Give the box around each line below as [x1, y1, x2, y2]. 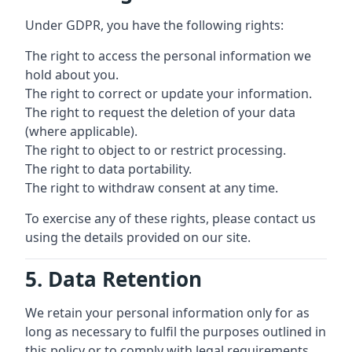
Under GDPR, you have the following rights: [25, 16, 284, 34]
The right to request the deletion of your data [25, 104, 295, 121]
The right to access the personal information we [25, 47, 311, 64]
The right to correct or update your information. [25, 85, 312, 102]
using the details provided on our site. [25, 229, 251, 246]
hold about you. [25, 66, 119, 83]
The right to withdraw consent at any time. [25, 179, 278, 196]
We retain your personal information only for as [25, 304, 310, 321]
